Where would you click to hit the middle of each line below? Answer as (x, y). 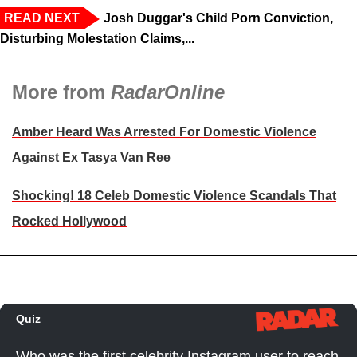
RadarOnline (168, 92)
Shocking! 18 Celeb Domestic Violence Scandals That (174, 196)
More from (61, 92)
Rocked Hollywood (69, 222)
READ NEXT (42, 18)
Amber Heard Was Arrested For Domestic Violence (164, 132)
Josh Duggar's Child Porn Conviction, (218, 18)
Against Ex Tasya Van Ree (91, 158)
